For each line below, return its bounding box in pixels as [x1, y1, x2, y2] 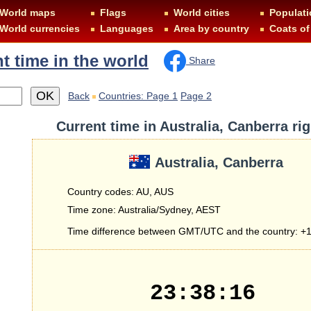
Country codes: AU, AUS [67, 186, 174, 197]
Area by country [174, 23, 249, 34]
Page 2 [180, 90, 212, 101]
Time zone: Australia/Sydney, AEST [67, 204, 221, 215]
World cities [174, 7, 230, 18]
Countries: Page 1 [99, 90, 178, 101]
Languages [100, 23, 153, 34]
